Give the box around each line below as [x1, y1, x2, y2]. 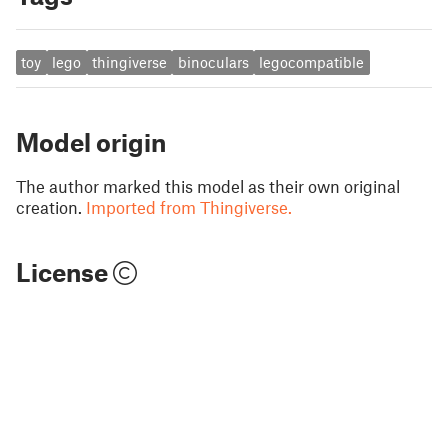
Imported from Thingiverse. [86, 196, 292, 217]
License [16, 256, 113, 287]
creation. [16, 196, 82, 217]
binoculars [177, 53, 249, 72]
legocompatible [259, 53, 365, 72]
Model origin [16, 126, 166, 157]
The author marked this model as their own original [16, 175, 400, 196]
